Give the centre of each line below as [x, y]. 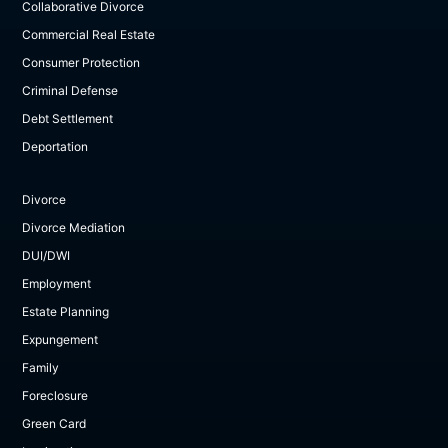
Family [41, 368]
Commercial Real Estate [89, 35]
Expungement [60, 340]
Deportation [55, 147]
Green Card [54, 424]
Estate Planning [66, 312]
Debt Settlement [68, 119]
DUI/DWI [46, 256]
